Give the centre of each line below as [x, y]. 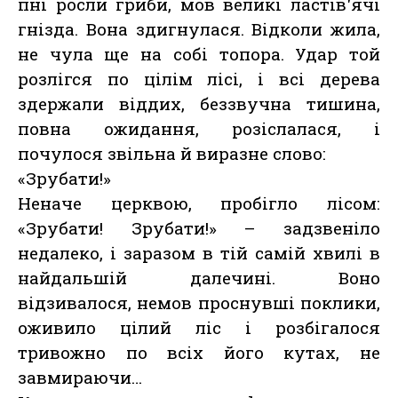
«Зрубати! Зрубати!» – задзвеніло [199, 228]
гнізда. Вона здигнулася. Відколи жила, [199, 29]
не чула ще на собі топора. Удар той [199, 54]
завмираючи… [80, 378]
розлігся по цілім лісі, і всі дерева [199, 79]
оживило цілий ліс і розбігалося [199, 328]
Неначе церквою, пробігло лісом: [199, 203]
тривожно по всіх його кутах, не [199, 353]
